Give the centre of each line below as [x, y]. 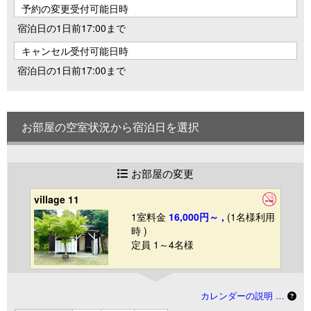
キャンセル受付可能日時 [75, 50]
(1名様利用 [251, 216]
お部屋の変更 [162, 173]
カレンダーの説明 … [244, 295]
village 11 [57, 199]
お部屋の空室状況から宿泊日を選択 [110, 126]
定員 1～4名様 [162, 244]
